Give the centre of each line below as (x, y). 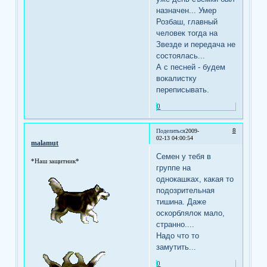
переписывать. (183, 89)
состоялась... (181, 55)
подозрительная (186, 191)
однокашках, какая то (195, 179)
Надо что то (178, 236)
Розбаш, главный (187, 21)
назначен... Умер (187, 10)
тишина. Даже (181, 202)
